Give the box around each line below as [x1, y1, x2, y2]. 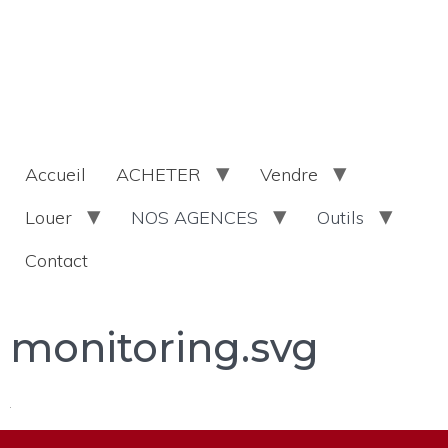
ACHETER [116, 163, 201, 186]
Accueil [25, 163, 86, 186]
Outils [317, 206, 364, 229]
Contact [25, 249, 88, 272]
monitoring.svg [10, 323, 319, 372]
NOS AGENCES [131, 206, 258, 229]
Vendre [260, 163, 318, 186]
